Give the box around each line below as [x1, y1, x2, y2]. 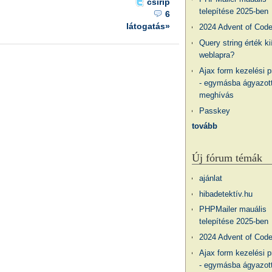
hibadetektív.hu [199, 189, 253, 199]
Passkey [199, 106, 231, 115]
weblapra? [199, 50, 235, 60]
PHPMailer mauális [199, 205, 267, 214]
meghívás [199, 90, 234, 100]
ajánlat [199, 173, 223, 183]
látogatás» [126, 21, 171, 32]
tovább [191, 121, 217, 131]
